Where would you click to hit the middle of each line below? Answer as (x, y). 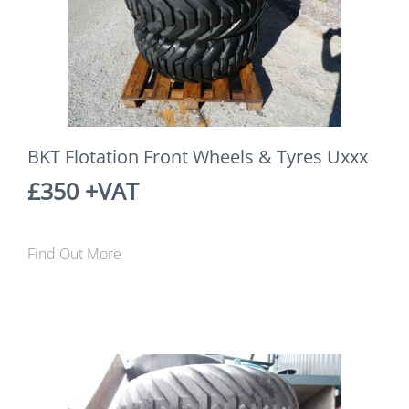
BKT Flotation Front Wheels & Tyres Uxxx (198, 156)
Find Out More (74, 253)
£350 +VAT (83, 190)
